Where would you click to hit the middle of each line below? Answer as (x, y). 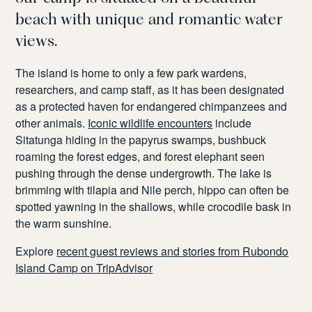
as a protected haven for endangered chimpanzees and (151, 106)
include (232, 123)
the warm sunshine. (64, 223)
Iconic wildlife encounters (150, 123)
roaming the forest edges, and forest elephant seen (140, 156)
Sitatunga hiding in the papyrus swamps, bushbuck (141, 139)
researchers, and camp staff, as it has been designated (150, 89)
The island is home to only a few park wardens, (131, 72)
